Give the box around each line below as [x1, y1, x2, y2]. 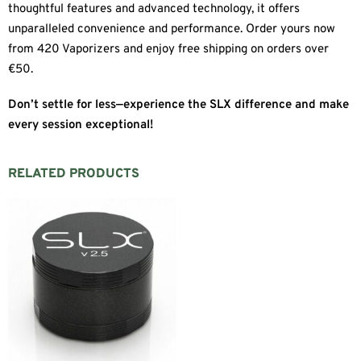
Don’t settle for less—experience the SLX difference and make [8, 97, 349, 113]
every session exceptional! [8, 117, 153, 133]
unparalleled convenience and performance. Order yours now [8, 22, 335, 38]
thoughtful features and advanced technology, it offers [8, 2, 300, 18]
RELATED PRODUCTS [8, 165, 139, 182]
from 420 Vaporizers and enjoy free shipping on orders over [8, 42, 329, 58]
